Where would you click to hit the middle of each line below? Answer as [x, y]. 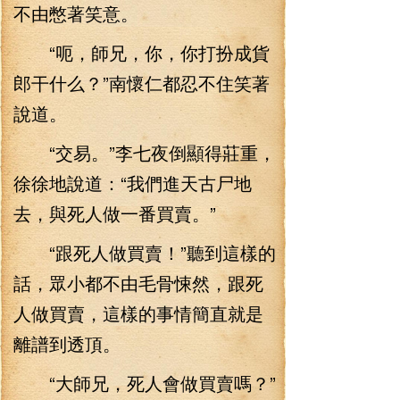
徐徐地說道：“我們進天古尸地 [133, 183]
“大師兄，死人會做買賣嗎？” [145, 383]
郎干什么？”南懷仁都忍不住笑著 [142, 83]
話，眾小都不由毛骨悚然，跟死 [138, 283]
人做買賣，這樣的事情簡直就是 [138, 313]
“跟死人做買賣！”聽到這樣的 [145, 252]
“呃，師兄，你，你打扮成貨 [142, 52]
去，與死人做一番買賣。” [115, 213]
